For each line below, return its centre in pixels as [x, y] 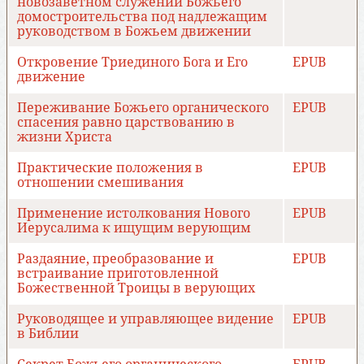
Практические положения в [110, 168]
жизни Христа [65, 137]
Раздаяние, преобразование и [115, 259]
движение [51, 77]
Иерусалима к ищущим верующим [134, 228]
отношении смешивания [100, 183]
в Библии [48, 334]
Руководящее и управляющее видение [145, 319]
